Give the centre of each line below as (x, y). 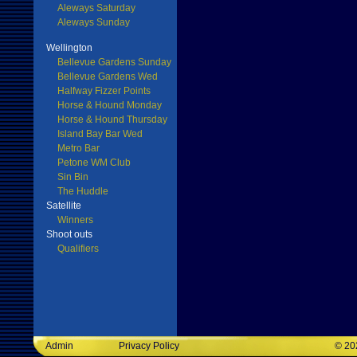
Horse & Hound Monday (110, 105)
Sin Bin (73, 177)
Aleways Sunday (94, 22)
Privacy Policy (149, 346)
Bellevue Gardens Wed (108, 76)
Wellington (69, 48)
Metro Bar (78, 148)
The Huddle (83, 191)
